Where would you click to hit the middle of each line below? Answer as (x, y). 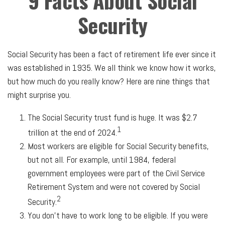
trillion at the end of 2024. (72, 132)
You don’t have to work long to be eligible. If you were (118, 215)
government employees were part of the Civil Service (116, 173)
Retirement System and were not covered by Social (114, 187)
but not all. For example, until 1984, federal (102, 159)
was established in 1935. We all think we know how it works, (112, 68)
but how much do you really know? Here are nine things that (109, 81)
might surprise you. (39, 95)
